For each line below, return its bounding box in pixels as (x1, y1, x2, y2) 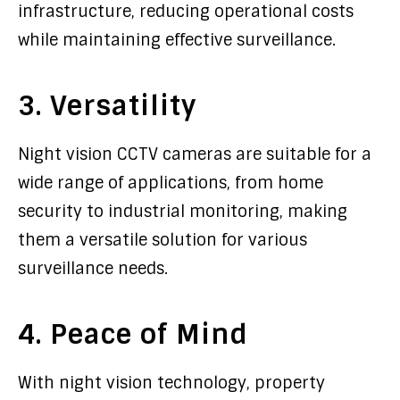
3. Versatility (18, 88, 196, 123)
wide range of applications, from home (18, 172, 323, 194)
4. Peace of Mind (18, 317, 248, 352)
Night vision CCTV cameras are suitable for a (18, 144, 371, 165)
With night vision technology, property (18, 372, 325, 394)
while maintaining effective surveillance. (18, 29, 336, 51)
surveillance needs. (18, 258, 168, 279)
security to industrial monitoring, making (18, 201, 347, 222)
